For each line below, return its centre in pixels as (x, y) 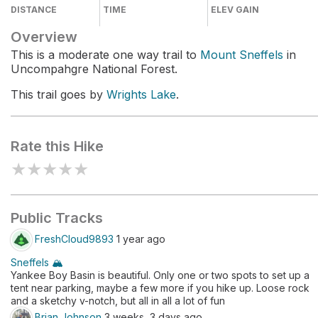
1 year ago (139, 238)
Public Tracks (57, 218)
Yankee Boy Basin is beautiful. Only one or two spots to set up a (160, 275)
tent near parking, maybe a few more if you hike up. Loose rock (160, 288)
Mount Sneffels (242, 55)
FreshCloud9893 (74, 238)
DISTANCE (34, 10)
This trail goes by (59, 94)
